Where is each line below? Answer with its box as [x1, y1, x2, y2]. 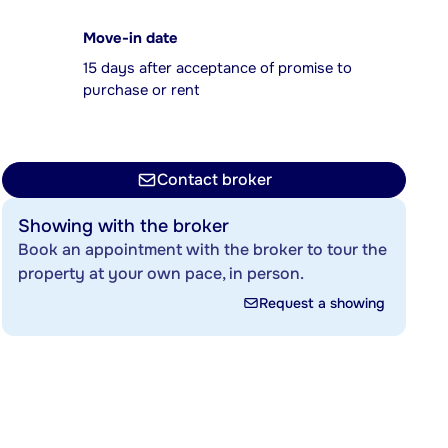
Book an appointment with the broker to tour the [18, 239, 387, 260]
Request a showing [259, 294, 385, 312]
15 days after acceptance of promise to [83, 59, 352, 78]
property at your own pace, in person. [18, 263, 304, 284]
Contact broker [156, 169, 272, 190]
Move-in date [83, 29, 178, 48]
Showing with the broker [18, 215, 229, 237]
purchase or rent [83, 81, 199, 100]
